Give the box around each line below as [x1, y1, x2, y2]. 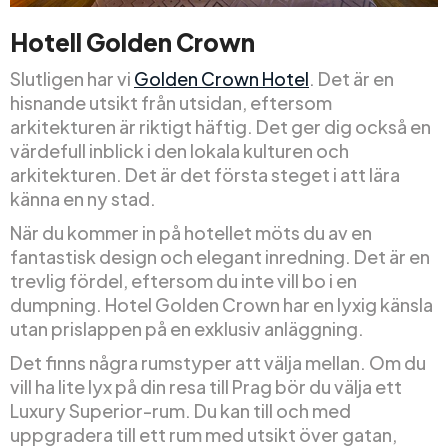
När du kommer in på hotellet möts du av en [10, 221, 372, 245]
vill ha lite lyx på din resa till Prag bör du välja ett [10, 375, 402, 399]
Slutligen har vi [10, 67, 134, 91]
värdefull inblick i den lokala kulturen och [10, 139, 349, 163]
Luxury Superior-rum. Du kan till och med [10, 399, 351, 423]
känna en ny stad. [10, 187, 156, 211]
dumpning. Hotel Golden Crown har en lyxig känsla [10, 293, 433, 317]
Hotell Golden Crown [10, 27, 255, 58]
